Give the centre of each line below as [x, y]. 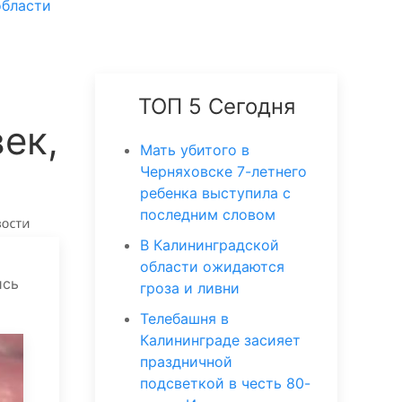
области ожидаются [212, 267]
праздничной [186, 362]
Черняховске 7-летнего [223, 171]
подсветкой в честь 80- [225, 383]
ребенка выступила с [215, 193]
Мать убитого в [195, 150]
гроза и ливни [190, 288]
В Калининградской [210, 245]
